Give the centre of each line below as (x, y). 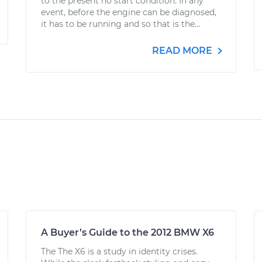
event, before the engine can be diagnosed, (129, 12)
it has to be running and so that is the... (120, 24)
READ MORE (183, 51)
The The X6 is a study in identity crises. (119, 251)
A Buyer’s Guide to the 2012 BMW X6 (127, 232)
